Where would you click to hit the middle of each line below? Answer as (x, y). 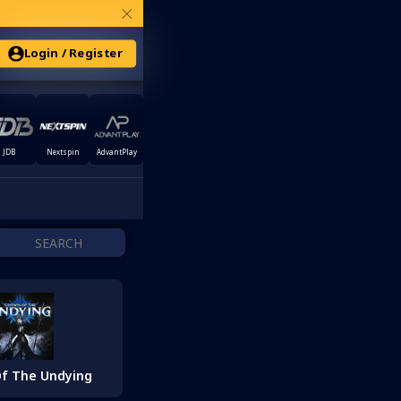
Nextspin (63, 152)
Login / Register (73, 53)
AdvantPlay (116, 152)
